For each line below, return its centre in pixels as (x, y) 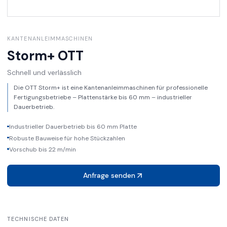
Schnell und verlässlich (44, 72)
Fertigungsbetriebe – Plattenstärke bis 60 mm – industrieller (103, 98)
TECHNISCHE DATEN (38, 219)
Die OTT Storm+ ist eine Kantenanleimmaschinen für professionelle (110, 88)
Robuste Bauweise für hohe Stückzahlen (67, 138)
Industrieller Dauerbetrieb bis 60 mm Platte (73, 127)
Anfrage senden (109, 176)
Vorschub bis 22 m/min (42, 149)
